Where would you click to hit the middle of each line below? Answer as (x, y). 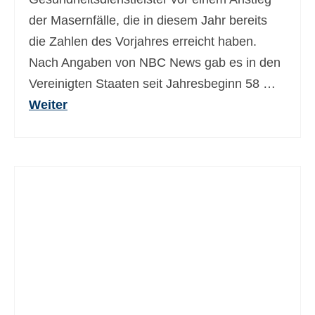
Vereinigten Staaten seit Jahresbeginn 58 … (152, 84)
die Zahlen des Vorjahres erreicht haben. (143, 41)
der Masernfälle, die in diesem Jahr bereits (148, 20)
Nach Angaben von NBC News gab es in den (155, 63)
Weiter (48, 105)
